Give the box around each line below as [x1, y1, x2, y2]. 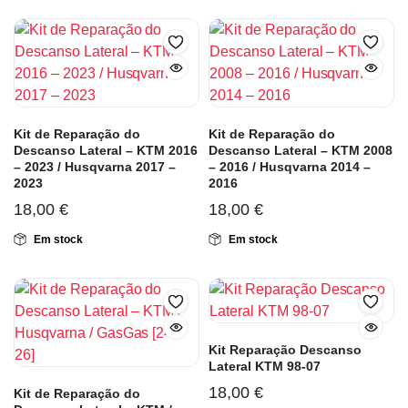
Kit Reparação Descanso [209, 342, 362, 358]
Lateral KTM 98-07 [209, 359, 321, 374]
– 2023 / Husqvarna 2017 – [14, 159, 176, 175]
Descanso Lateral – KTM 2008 [209, 143, 393, 158]
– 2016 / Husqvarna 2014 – [209, 159, 371, 175]
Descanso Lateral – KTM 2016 [14, 143, 198, 158]
